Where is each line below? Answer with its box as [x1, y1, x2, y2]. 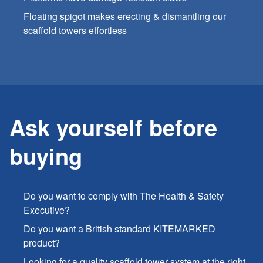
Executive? [23, 203, 70, 217]
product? [23, 235, 60, 249]
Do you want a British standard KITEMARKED [23, 221, 215, 235]
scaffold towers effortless [23, 23, 127, 37]
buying [9, 139, 82, 172]
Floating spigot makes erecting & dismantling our [23, 9, 226, 23]
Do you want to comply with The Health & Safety [23, 188, 224, 203]
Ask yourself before [9, 110, 217, 143]
